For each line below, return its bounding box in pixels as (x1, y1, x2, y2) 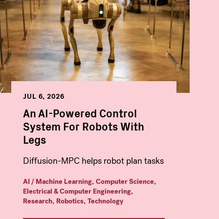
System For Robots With (22, 118, 144, 134)
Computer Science (95, 177, 154, 187)
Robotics (56, 197, 84, 206)
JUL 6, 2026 (22, 91, 65, 101)
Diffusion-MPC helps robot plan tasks (22, 155, 164, 167)
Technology (87, 197, 123, 206)
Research (22, 197, 52, 206)
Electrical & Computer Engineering (22, 187, 131, 197)
